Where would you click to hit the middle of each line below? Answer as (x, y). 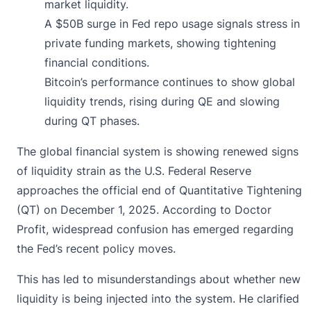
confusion (142, 229)
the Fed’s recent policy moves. (98, 248)
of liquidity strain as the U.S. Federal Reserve (134, 170)
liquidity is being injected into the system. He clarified (158, 298)
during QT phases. (92, 120)
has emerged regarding (231, 229)
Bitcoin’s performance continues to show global (170, 82)
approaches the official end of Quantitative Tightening (159, 190)
